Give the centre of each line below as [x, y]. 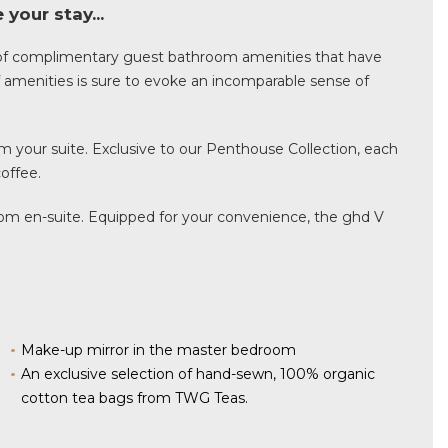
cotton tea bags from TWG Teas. [134, 398]
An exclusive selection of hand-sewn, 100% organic [197, 374]
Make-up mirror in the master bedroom [158, 350]
